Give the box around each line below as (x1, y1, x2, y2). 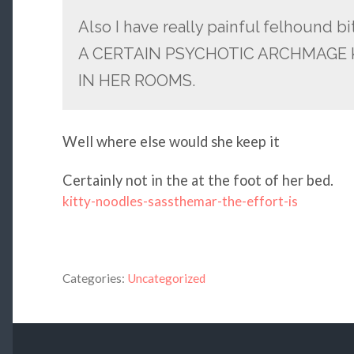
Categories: (62, 271, 125, 286)
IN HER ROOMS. (77, 70, 195, 90)
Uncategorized (126, 271, 205, 286)
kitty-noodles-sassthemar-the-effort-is (62, 193, 298, 210)
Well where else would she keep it (62, 133, 280, 151)
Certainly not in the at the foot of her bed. (62, 171, 333, 190)
